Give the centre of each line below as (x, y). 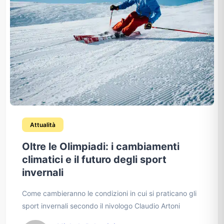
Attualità (43, 125)
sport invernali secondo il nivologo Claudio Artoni (101, 206)
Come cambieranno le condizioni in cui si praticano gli (109, 193)
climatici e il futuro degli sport (94, 160)
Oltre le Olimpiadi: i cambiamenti (101, 147)
